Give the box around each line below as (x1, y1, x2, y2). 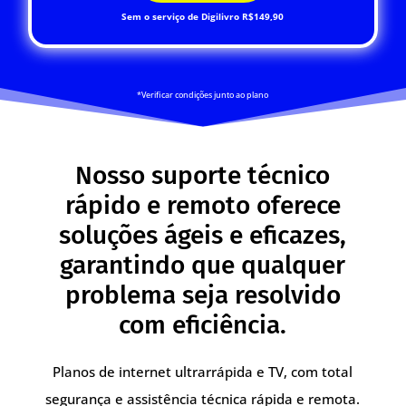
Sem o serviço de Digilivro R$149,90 (121, 10, 285, 24)
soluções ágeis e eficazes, (59, 220, 347, 251)
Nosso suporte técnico (75, 160, 331, 191)
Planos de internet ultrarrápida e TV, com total (53, 362, 353, 382)
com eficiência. (119, 310, 287, 341)
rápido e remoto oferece (64, 190, 341, 221)
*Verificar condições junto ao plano (137, 89, 269, 101)
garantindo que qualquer (60, 250, 346, 281)
